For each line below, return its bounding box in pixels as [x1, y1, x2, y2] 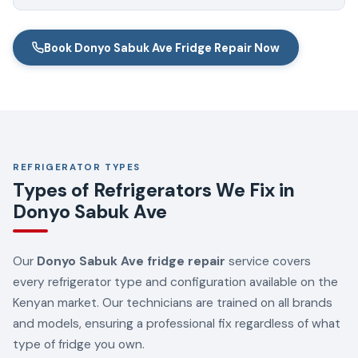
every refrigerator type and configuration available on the [13, 273, 338, 290]
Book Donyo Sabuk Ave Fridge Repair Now [44, 40, 280, 55]
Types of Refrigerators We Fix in [13, 177, 295, 202]
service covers [225, 253, 311, 269]
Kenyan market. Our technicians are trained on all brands [13, 294, 332, 311]
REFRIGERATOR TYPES [13, 161, 141, 174]
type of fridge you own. [13, 336, 145, 352]
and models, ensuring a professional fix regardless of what [13, 315, 340, 332]
